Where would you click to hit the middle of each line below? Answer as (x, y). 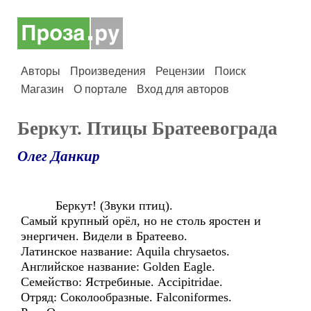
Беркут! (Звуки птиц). (97, 205)
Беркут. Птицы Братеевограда (148, 128)
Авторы (41, 71)
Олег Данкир (59, 156)
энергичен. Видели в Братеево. (104, 236)
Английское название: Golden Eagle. (118, 267)
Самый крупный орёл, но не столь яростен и (141, 221)
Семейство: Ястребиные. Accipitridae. (122, 282)
